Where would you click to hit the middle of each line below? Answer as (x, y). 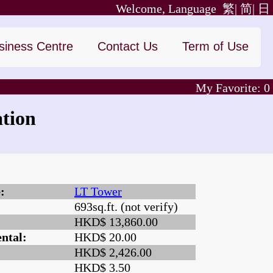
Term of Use (215, 46)
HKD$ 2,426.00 (113, 253)
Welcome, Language (166, 9)
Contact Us (128, 46)
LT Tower (98, 192)
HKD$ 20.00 (105, 237)
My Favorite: (230, 88)
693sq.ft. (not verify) (126, 207)
